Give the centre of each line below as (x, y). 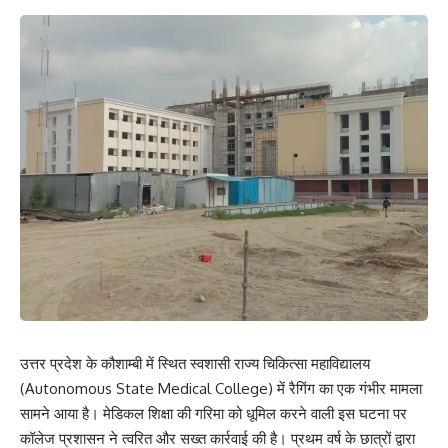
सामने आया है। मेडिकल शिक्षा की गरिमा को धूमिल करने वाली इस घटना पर (213, 414)
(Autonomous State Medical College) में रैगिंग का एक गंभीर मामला (221, 389)
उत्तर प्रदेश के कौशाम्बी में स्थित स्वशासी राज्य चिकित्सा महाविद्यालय (195, 364)
